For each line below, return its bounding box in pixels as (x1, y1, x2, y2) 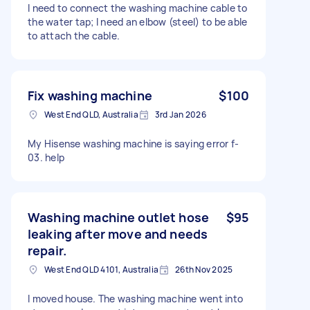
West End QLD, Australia (44, 108, 138, 120)
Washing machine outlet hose (28, 208, 210, 226)
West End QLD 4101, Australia (44, 263, 158, 275)
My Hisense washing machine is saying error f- (28, 136, 239, 150)
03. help (28, 150, 64, 164)
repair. (28, 241, 67, 259)
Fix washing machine (28, 86, 152, 104)
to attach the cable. (28, 28, 120, 42)
